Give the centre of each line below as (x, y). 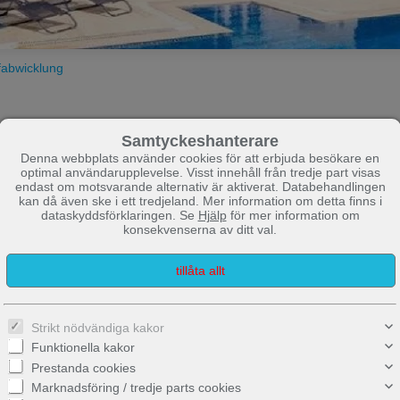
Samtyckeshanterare (200, 141)
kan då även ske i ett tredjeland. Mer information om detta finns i (200, 200)
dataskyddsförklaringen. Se (119, 215)
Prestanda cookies (84, 367)
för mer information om (293, 215)
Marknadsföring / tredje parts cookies (137, 387)
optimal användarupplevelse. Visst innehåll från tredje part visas (200, 172)
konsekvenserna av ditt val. (200, 229)
